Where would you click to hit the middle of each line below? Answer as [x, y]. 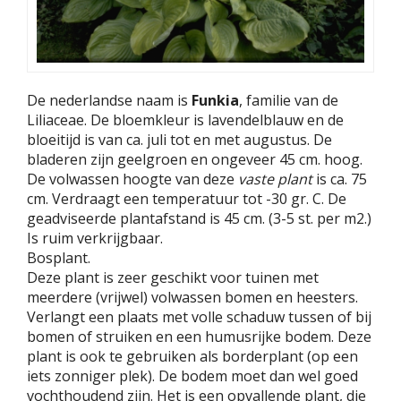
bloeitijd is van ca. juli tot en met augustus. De [179, 140]
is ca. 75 [340, 179]
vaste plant [275, 179]
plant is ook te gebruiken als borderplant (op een [192, 357]
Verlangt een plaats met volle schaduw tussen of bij [199, 317]
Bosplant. [59, 258]
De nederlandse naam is [109, 101]
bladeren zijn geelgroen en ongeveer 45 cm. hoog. [195, 160]
